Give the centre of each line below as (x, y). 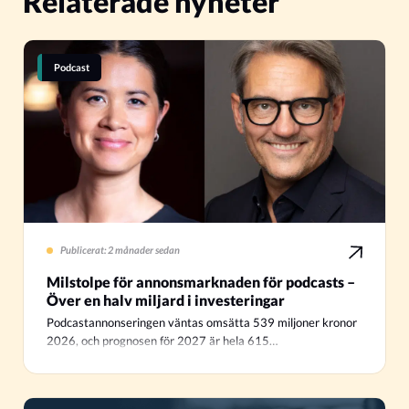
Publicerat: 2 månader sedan (120, 251)
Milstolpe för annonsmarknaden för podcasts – (201, 282)
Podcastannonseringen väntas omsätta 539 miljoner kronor (202, 323)
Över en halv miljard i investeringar (166, 300)
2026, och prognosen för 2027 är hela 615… (162, 341)
